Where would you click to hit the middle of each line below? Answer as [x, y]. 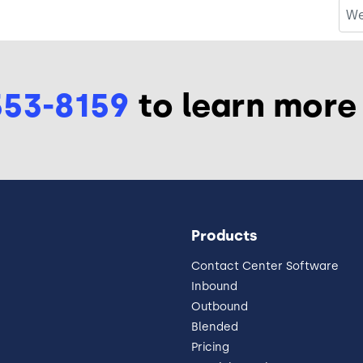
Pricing [210, 347]
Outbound [220, 306]
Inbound [214, 286]
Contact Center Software [265, 266]
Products [224, 235]
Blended [215, 327]
